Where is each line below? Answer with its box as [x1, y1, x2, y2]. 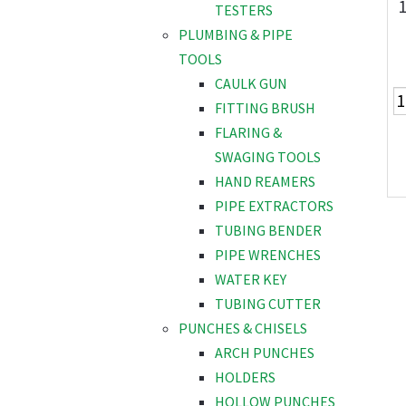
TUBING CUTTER [215, 295, 321, 314]
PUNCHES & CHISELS [179, 319, 307, 338]
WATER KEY [215, 270, 286, 289]
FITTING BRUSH [215, 99, 315, 118]
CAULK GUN [215, 74, 287, 93]
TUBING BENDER [215, 221, 322, 240]
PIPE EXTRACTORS [215, 197, 333, 216]
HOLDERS [215, 368, 275, 387]
